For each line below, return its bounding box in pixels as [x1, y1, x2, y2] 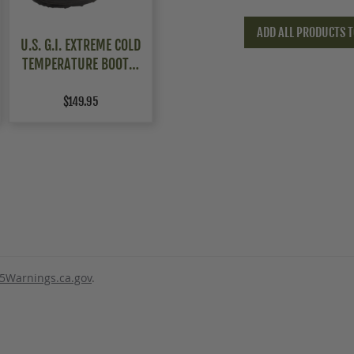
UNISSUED [54, 74, 107, 92]
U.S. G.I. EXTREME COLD [20, 36, 141, 55]
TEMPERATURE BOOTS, [21, 55, 139, 73]
